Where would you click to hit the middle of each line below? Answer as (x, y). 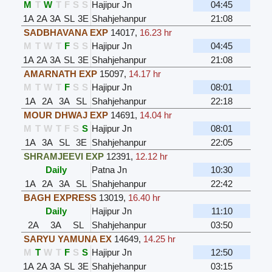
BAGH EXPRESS (60, 198)
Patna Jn (110, 170)
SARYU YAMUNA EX (68, 239)
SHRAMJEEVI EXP (64, 157)
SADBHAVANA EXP (66, 33)
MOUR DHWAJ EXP (66, 115)
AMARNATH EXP (61, 74)
